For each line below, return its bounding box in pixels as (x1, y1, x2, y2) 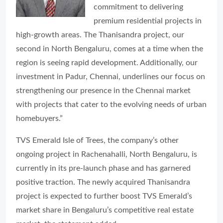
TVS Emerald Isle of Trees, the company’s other (16, 136, 179, 144)
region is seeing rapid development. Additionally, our (16, 58, 198, 67)
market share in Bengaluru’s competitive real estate (16, 206, 194, 214)
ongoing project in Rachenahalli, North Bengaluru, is (16, 150, 197, 158)
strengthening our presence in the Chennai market (16, 86, 191, 95)
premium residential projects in (94, 16, 202, 25)
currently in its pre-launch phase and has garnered (16, 164, 191, 172)
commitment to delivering (94, 2, 183, 11)
